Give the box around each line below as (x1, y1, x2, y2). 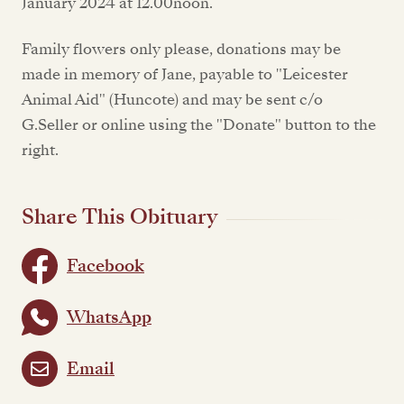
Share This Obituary (22, 202, 217, 233)
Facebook (67, 253, 144, 278)
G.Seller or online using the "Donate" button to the (22, 114, 376, 135)
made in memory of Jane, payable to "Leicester (22, 63, 348, 85)
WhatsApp (67, 305, 151, 329)
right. (22, 139, 59, 161)
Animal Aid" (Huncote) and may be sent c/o (22, 88, 323, 110)
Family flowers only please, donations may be (22, 38, 341, 60)
